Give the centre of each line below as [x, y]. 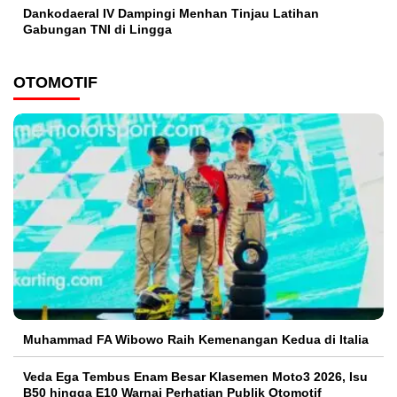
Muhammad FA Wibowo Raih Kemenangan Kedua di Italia [196, 339]
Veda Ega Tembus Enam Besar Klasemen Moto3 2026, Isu [195, 376]
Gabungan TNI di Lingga [97, 30]
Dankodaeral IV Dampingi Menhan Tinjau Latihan [171, 14]
